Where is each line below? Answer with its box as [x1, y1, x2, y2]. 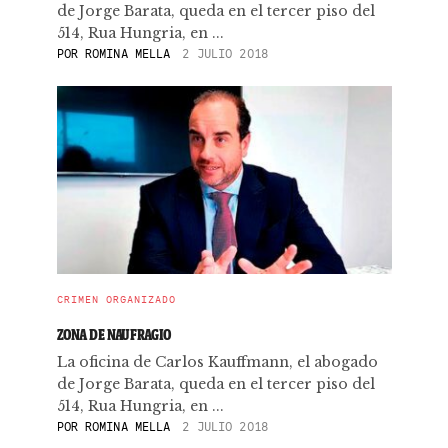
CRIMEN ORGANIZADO [56, 293, 176, 306]
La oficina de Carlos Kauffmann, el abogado [56, 353, 378, 371]
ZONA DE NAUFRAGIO [56, 325, 172, 344]
